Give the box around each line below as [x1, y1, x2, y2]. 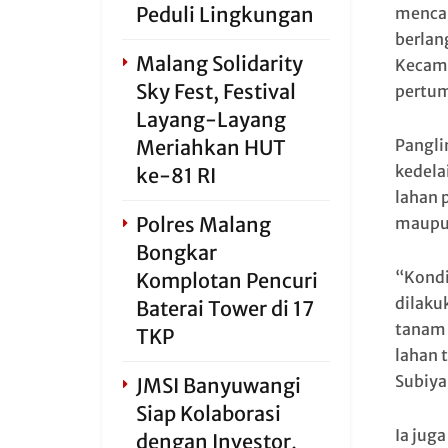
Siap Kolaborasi [136, 401, 281, 426]
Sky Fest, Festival [136, 79, 296, 104]
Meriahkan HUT [136, 135, 286, 160]
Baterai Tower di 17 [136, 296, 313, 321]
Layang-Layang [136, 107, 286, 132]
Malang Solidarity [136, 51, 303, 76]
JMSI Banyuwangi [136, 373, 301, 398]
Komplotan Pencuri [136, 268, 318, 293]
